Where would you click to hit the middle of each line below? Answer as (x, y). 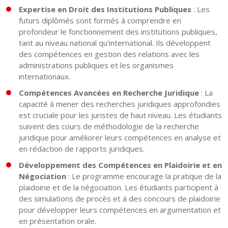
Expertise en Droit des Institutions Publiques (105, 9)
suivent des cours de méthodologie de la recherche (109, 126)
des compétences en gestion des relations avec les (109, 54)
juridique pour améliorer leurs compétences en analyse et (120, 138)
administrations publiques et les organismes (96, 65)
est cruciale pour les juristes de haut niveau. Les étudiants (120, 115)
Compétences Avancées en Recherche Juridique (109, 93)
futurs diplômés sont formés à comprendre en (100, 21)
